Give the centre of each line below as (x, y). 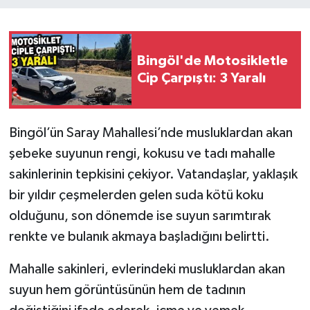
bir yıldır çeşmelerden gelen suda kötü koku (136, 195)
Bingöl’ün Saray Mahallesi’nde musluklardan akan (151, 133)
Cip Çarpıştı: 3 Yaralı (201, 78)
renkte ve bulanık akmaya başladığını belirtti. (139, 236)
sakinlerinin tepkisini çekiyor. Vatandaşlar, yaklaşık (153, 174)
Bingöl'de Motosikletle (212, 61)
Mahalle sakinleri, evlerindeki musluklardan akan (147, 269)
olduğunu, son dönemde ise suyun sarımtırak (139, 216)
